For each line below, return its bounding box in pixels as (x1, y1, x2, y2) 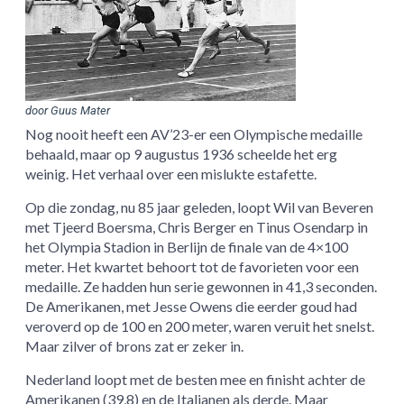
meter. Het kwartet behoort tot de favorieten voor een (25, 258, 360, 276)
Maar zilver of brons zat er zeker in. (25, 337, 244, 355)
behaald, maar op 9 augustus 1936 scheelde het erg (25, 145, 338, 163)
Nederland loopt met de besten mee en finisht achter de (25, 371, 366, 389)
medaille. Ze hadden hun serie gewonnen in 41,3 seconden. (25, 278, 378, 296)
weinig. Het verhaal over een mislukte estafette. (25, 165, 317, 183)
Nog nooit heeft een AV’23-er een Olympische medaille (25, 125, 363, 143)
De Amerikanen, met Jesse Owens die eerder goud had (25, 298, 358, 316)
